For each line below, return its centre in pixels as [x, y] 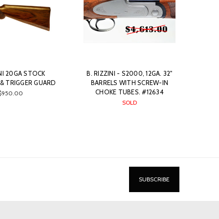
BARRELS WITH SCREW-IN [130, 83]
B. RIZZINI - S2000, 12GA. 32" [130, 74]
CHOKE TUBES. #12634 [130, 92]
